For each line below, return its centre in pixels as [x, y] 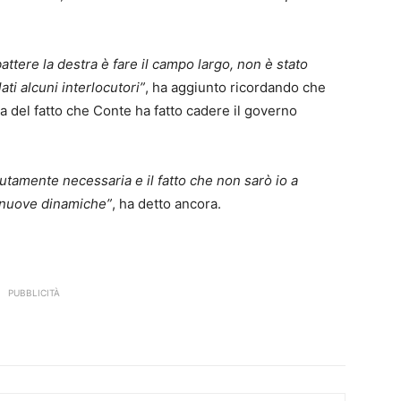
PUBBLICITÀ [34, 293]
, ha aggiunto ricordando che [235, 88]
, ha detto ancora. [166, 204]
